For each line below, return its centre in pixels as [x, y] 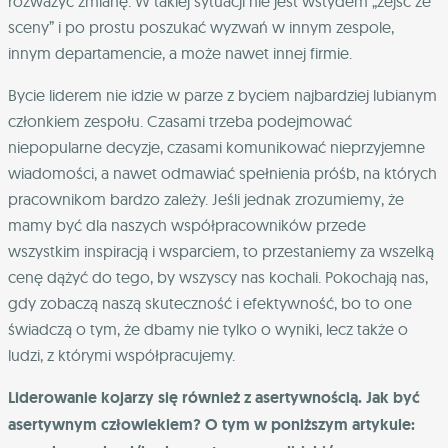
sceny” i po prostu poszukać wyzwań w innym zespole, [201, 26]
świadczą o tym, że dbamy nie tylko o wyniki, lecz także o [208, 328]
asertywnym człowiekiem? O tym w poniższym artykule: [211, 424]
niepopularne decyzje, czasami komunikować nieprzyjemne [216, 146]
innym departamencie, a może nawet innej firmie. [180, 52]
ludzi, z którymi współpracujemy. [121, 354]
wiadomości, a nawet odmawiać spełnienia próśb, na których [222, 172]
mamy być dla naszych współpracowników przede [187, 224]
